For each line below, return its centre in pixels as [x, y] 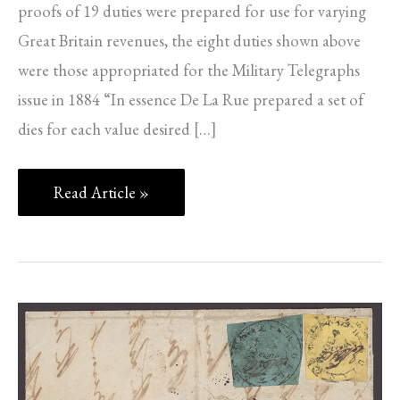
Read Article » [101, 192]
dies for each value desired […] [117, 129]
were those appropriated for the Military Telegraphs [189, 71]
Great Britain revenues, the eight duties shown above [189, 41]
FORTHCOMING [113, 317]
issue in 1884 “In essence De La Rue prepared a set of [191, 100]
